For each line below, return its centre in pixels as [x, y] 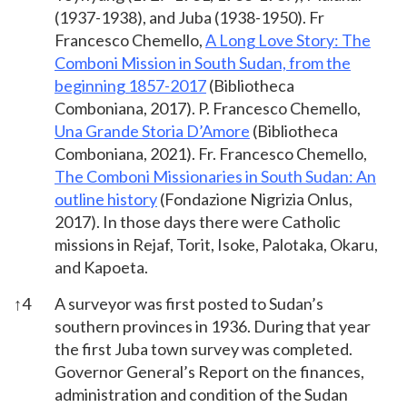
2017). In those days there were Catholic [198, 221]
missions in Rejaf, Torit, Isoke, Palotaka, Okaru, [216, 244]
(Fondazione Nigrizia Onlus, [255, 199]
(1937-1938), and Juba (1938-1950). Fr [189, 17]
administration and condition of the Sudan [201, 394]
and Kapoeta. [101, 267]
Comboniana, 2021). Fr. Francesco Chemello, [211, 153]
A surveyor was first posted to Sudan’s [189, 303]
